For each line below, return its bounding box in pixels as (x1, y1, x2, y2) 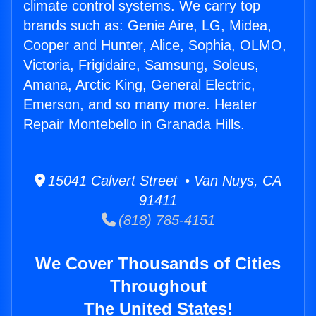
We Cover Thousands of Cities (35, 254, 281, 274)
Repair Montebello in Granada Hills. (23, 116, 245, 133)
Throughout (109, 276, 207, 296)
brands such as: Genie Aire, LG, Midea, (23, 18, 272, 34)
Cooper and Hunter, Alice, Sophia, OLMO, (23, 37, 286, 54)
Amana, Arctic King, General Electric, (23, 77, 255, 93)
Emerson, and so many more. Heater (23, 97, 257, 113)
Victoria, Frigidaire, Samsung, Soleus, (23, 57, 259, 73)
